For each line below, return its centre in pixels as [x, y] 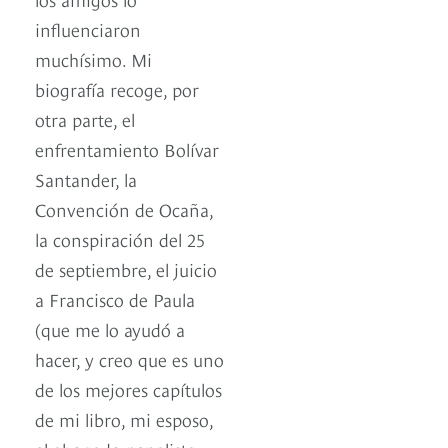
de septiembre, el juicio [126, 269]
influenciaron [88, 29]
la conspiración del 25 [120, 239]
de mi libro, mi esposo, [124, 419]
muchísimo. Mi [93, 59]
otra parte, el [85, 119]
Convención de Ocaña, [124, 209]
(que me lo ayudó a [110, 329]
